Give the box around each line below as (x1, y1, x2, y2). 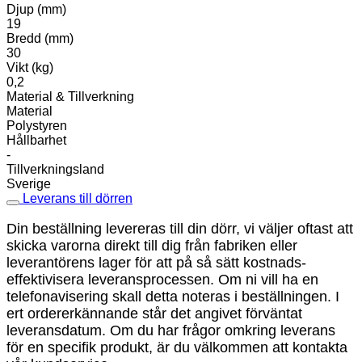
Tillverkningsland (6, 162, 104, 176)
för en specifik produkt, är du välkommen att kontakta (6, 339, 347, 356)
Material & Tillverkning (6, 89, 134, 103)
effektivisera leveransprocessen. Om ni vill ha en (6, 271, 318, 288)
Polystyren (6, 118, 67, 133)
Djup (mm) (6, 2, 66, 16)
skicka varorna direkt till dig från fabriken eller (6, 237, 297, 254)
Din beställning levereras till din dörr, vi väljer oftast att (6, 220, 353, 237)
